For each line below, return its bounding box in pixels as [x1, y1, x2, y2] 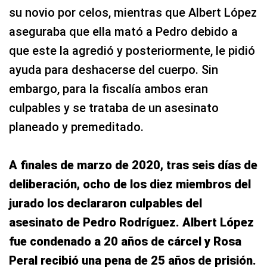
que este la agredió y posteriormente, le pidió [9, 44, 255, 58]
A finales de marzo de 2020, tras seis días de [9, 158, 257, 173]
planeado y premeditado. [9, 120, 144, 135]
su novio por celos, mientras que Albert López [9, 5, 257, 20]
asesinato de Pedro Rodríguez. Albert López [9, 215, 254, 230]
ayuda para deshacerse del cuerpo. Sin [9, 63, 218, 77]
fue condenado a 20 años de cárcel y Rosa [9, 234, 241, 249]
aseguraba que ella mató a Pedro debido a [9, 24, 238, 39]
